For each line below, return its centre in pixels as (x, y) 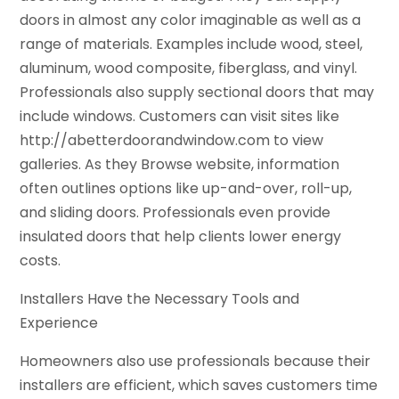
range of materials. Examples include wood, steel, (191, 44)
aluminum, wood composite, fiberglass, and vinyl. (189, 68)
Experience (59, 322)
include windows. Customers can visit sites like (180, 116)
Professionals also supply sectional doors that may (197, 92)
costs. (41, 260)
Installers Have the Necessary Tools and (160, 298)
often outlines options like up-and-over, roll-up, (186, 188)
